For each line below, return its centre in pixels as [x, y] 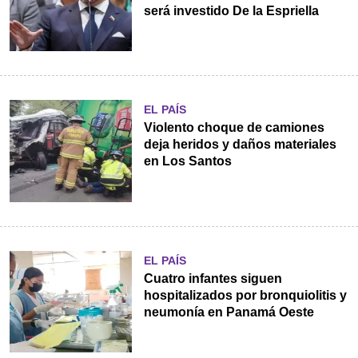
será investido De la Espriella [231, 11]
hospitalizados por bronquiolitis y [245, 295]
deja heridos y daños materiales [240, 145]
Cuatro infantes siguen [213, 278]
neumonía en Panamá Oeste [229, 312]
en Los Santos [187, 161]
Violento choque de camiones [234, 128]
